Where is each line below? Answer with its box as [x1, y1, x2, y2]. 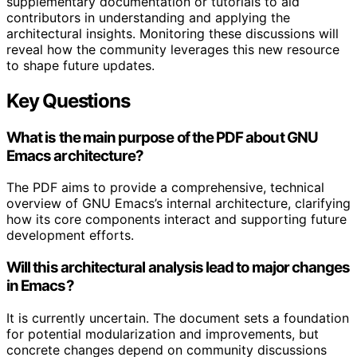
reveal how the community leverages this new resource [6, 41, 339, 57]
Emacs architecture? [6, 146, 144, 165]
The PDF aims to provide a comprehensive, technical [6, 179, 324, 196]
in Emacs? [6, 277, 74, 295]
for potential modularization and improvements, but [6, 325, 319, 342]
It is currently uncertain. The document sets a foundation [6, 309, 349, 326]
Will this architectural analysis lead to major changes [6, 258, 351, 277]
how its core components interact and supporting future [6, 211, 347, 228]
